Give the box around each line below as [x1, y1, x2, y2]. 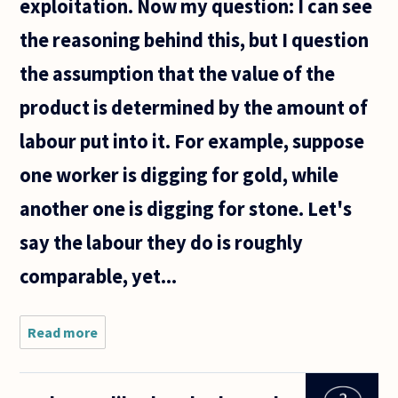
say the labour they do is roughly [20, 230, 304, 256]
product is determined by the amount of [20, 95, 369, 121]
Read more [28, 322, 99, 341]
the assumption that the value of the [20, 61, 336, 87]
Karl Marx [98, 340, 159, 359]
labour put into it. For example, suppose [20, 129, 365, 155]
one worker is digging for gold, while [20, 163, 339, 188]
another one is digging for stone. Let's [20, 196, 353, 222]
